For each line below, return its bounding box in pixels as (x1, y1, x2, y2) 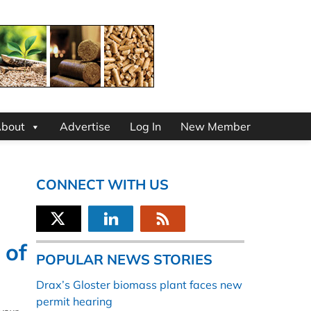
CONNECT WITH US (36, 176, 169, 194)
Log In (130, 119, 161, 134)
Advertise (60, 119, 110, 134)
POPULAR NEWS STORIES (36, 251, 212, 269)
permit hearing (36, 294, 112, 309)
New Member (180, 119, 251, 134)
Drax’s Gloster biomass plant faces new (36, 278, 242, 292)
